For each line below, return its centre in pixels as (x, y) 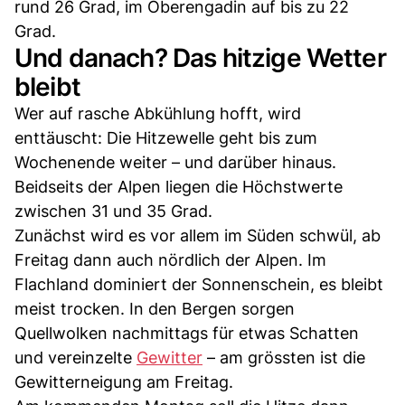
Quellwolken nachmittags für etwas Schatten (187, 334)
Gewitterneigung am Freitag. (124, 382)
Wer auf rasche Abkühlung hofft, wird (158, 114)
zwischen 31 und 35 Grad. (113, 212)
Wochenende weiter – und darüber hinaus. (175, 163)
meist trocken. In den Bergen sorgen (155, 309)
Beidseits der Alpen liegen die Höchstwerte (179, 187)
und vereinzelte (75, 358)
